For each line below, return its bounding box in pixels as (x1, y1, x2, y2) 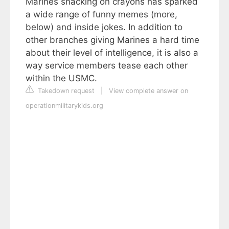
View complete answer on (109, 86, 188, 95)
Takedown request (36, 86, 95, 95)
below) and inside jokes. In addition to (26, 21, 182, 32)
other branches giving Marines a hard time (26, 34, 199, 45)
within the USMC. (26, 73, 97, 83)
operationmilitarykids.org (26, 101, 103, 109)
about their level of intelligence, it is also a (26, 47, 198, 58)
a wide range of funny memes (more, (26, 9, 177, 19)
